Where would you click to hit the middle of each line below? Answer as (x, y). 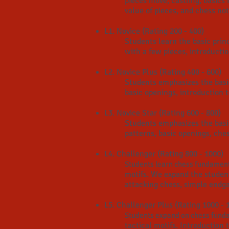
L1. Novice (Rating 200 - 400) (154, 31)
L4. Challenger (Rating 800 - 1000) (164, 154)
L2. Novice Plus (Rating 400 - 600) (163, 72)
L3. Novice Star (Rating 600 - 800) (163, 113)
